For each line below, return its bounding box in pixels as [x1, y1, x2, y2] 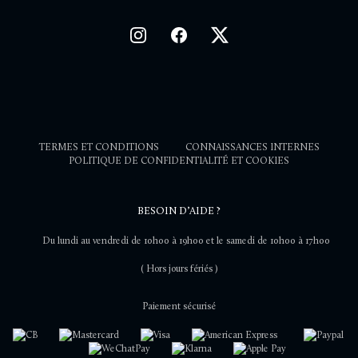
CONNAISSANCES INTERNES [185, 141, 320, 153]
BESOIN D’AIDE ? [137, 205, 221, 217]
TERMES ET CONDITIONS [38, 141, 159, 153]
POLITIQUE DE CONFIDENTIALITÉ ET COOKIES [69, 155, 289, 166]
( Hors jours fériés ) [140, 263, 218, 275]
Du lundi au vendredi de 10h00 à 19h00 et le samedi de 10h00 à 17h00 [42, 235, 331, 246]
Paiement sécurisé [142, 300, 216, 312]
